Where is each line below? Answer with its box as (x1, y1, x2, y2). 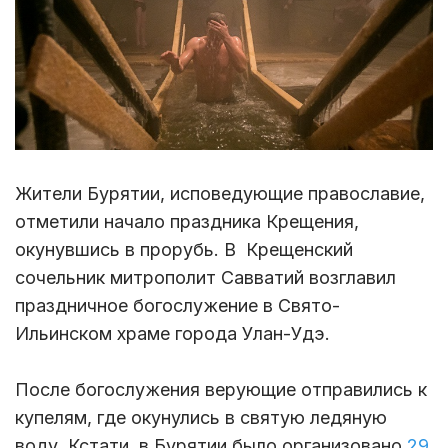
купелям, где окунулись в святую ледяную (15, 407, 387, 429)
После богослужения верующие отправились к (15, 379, 427, 401)
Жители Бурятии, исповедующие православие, (15, 183, 425, 205)
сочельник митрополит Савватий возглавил (15, 267, 396, 289)
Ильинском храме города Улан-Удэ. (15, 323, 330, 345)
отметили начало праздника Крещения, (15, 211, 359, 233)
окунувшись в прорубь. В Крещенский (15, 239, 353, 261)
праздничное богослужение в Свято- (15, 295, 340, 317)
